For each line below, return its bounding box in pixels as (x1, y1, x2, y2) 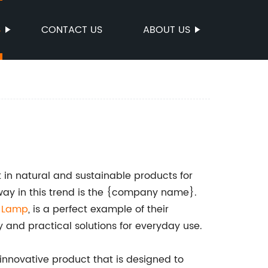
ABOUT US (143, 22, 190, 38)
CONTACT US (41, 22, 102, 38)
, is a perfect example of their (28, 202, 169, 217)
